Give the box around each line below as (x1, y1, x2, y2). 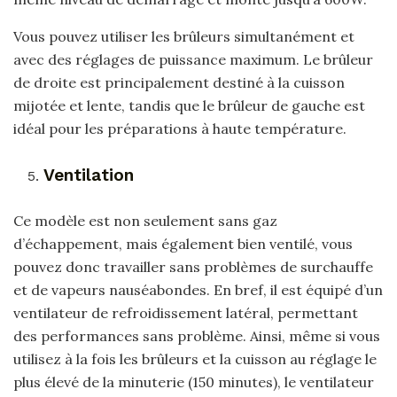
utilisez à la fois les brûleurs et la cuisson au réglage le (13, 349, 377, 368)
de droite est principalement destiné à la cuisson (13, 74, 345, 92)
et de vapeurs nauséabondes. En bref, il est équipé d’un (13, 280, 383, 299)
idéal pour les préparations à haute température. (13, 120, 346, 138)
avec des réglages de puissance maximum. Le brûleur (13, 51, 373, 69)
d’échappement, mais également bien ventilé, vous (13, 234, 353, 253)
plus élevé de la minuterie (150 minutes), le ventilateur (13, 372, 374, 391)
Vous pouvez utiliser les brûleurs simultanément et (13, 27, 354, 46)
